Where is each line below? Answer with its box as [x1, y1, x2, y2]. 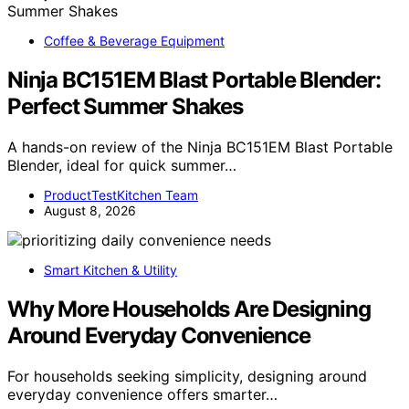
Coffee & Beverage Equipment [44, 32, 225, 48]
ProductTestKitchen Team [44, 186, 198, 203]
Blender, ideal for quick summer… [7, 155, 236, 174]
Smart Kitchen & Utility [44, 261, 177, 278]
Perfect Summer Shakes [7, 92, 243, 120]
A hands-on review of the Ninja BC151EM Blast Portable [7, 137, 393, 156]
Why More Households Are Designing [7, 295, 371, 322]
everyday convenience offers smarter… [7, 384, 278, 404]
